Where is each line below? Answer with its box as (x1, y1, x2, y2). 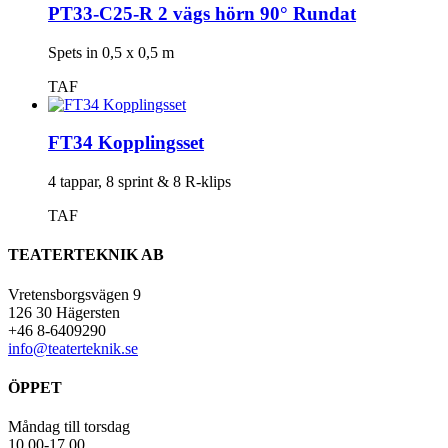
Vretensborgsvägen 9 (8, 285, 141, 303)
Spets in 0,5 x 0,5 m (48, 43, 174, 61)
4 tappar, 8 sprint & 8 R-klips (48, 173, 231, 191)
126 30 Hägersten (8, 303, 120, 321)
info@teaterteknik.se (8, 339, 138, 357)
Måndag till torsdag (8, 418, 130, 436)
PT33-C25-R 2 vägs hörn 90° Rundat (48, 3, 356, 25)
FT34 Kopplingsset (48, 132, 204, 154)
